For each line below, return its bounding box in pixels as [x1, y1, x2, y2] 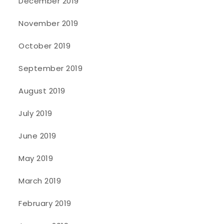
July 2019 [18, 108, 52, 119]
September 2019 [18, 63, 83, 74]
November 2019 [18, 18, 78, 29]
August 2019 [18, 85, 65, 96]
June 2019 [18, 130, 56, 141]
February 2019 [18, 198, 71, 209]
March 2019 [18, 175, 61, 186]
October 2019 [18, 40, 71, 51]
